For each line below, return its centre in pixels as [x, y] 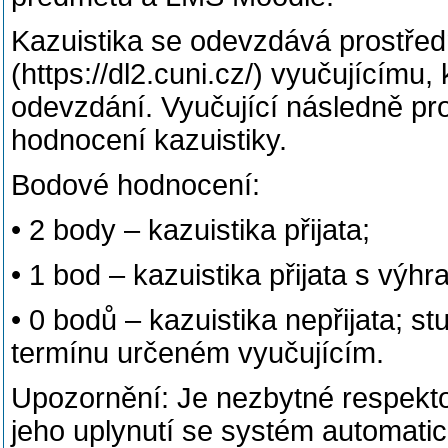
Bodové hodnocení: [135, 185]
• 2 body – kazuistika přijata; [190, 230]
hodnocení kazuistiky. [149, 140]
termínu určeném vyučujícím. [197, 353]
